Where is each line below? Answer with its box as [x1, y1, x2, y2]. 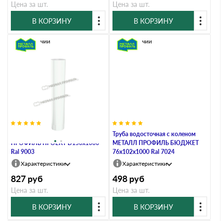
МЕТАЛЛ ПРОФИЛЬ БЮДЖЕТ [112, 139, 199, 147]
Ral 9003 [11, 148, 35, 155]
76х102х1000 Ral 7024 [112, 148, 175, 155]
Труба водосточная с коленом [112, 130, 196, 138]
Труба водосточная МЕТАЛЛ [11, 130, 90, 138]
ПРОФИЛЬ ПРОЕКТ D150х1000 [11, 139, 99, 147]
